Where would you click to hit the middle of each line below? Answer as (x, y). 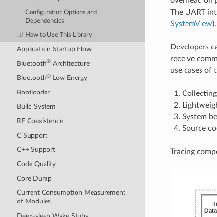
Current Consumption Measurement (71, 193)
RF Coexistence (40, 121)
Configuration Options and (61, 13)
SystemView (191, 23)
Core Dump (34, 178)
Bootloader (33, 92)
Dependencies (45, 21)
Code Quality (36, 164)
